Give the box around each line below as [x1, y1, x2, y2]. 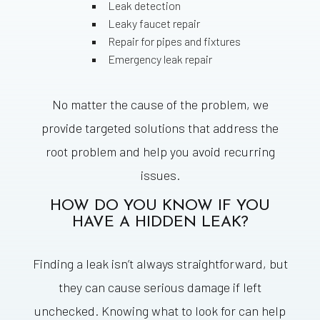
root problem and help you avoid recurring [45, 144, 275, 160]
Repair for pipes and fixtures [107, 34, 241, 49]
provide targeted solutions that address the [41, 120, 279, 136]
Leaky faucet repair [107, 16, 200, 31]
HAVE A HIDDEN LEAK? [71, 215, 249, 231]
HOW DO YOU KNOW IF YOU [50, 199, 270, 214]
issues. [140, 167, 180, 184]
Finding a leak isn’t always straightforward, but [32, 256, 288, 272]
